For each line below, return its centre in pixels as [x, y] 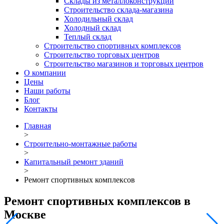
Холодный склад [92, 28]
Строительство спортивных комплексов [112, 46]
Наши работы [47, 91]
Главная [37, 126]
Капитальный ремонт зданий [74, 162]
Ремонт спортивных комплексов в [97, 201]
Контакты [41, 109]
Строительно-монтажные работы [80, 144]
